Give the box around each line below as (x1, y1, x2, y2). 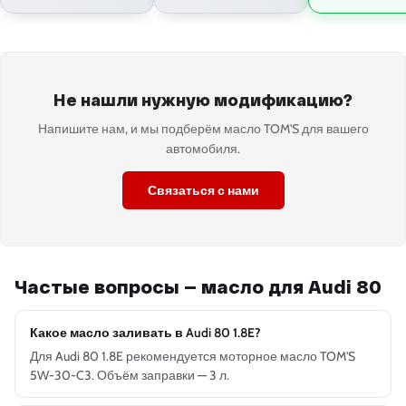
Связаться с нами (147, 182, 259, 199)
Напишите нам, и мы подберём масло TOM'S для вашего (37, 121, 369, 138)
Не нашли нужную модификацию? (53, 90, 353, 111)
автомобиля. (166, 140, 240, 158)
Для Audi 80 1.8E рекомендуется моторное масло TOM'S (30, 348, 355, 365)
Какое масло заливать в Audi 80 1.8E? (30, 324, 261, 342)
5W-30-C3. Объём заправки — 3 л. (30, 367, 229, 384)
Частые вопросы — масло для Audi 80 (14, 275, 382, 298)
